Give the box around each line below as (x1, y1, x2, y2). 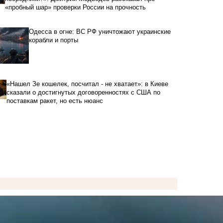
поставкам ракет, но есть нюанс (6, 97, 104, 105)
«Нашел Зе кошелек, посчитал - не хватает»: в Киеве (6, 80, 169, 88)
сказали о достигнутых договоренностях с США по (6, 88, 161, 96)
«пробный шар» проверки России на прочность (4, 3, 146, 11)
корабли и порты (29, 36, 78, 44)
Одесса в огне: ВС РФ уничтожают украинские (29, 27, 171, 35)
